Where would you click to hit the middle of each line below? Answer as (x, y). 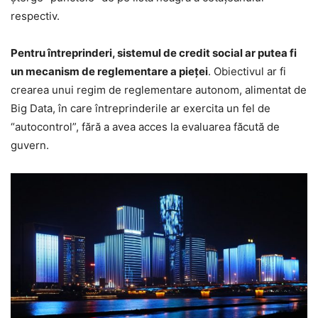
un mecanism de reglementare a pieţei (109, 72)
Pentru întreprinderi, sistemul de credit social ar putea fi (154, 53)
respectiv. (35, 16)
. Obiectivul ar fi (247, 72)
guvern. (30, 146)
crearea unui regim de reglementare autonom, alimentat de (159, 90)
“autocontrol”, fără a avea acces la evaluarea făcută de (145, 127)
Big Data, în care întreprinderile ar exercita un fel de (141, 109)
